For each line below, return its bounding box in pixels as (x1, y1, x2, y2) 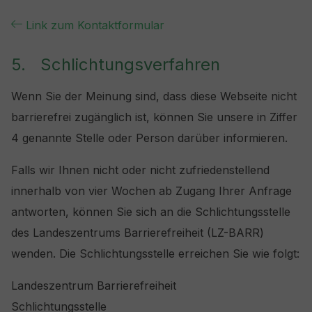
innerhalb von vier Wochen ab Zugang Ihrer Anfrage (11, 184, 292, 198)
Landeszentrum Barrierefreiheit (11, 279, 176, 292)
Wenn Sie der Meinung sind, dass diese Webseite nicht (11, 89, 297, 103)
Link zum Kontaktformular (25, 18, 164, 32)
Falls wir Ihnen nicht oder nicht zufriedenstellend (11, 163, 270, 177)
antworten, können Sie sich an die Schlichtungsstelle (11, 205, 290, 219)
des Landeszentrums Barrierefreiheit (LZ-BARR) (11, 226, 264, 240)
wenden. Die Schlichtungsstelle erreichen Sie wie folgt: (11, 247, 299, 260)
